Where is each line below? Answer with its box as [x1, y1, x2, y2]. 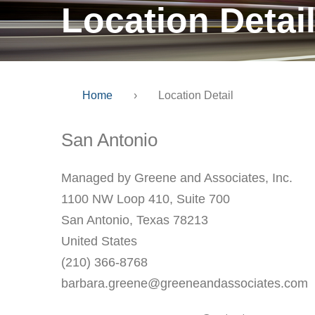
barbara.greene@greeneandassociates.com [61, 276, 308, 290]
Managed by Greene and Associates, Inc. [61, 171, 292, 185]
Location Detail [158, 89, 233, 101]
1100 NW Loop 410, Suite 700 [61, 192, 230, 206]
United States [61, 234, 137, 248]
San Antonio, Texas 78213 [61, 213, 208, 227]
